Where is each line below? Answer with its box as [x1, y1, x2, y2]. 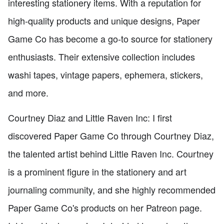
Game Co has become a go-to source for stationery [8, 32, 212, 45]
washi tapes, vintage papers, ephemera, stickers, [8, 68, 203, 81]
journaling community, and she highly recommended [8, 183, 215, 196]
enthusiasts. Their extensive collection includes [8, 50, 195, 63]
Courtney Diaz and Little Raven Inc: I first [8, 111, 172, 124]
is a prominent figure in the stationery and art [8, 165, 186, 178]
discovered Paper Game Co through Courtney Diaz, [8, 129, 214, 142]
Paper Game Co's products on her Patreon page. [8, 201, 202, 214]
